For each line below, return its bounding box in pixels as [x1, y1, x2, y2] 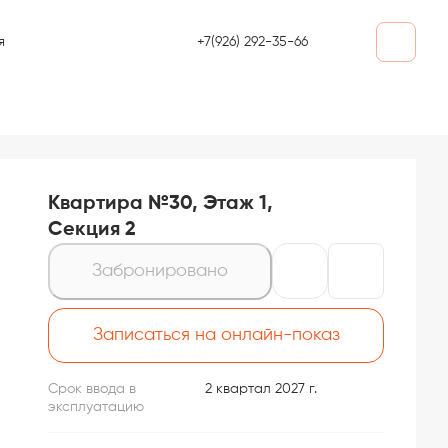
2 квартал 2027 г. [205, 381, 318, 396]
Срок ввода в [48, 381, 136, 396]
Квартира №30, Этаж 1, [48, 193, 273, 214]
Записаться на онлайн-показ [92, 325, 340, 344]
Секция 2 [48, 219, 136, 240]
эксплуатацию [48, 399, 144, 414]
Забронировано [92, 261, 228, 280]
